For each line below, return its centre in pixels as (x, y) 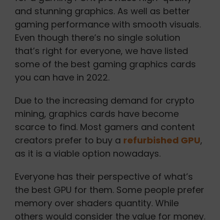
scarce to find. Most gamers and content (105, 127)
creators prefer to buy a (69, 140)
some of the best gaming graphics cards (105, 64)
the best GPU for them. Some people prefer (109, 190)
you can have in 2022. (62, 78)
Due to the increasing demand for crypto (104, 101)
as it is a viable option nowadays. (87, 154)
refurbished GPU (162, 140)
